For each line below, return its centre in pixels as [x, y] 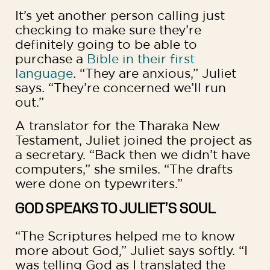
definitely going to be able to [106, 45]
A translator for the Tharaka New [118, 125]
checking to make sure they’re [108, 30]
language [44, 74]
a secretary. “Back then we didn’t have [133, 154]
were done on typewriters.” [99, 183]
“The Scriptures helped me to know [125, 236]
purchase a [51, 59]
